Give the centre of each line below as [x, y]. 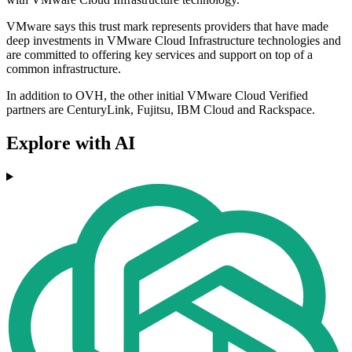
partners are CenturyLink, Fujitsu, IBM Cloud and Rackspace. [161, 110]
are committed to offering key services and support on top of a [159, 55]
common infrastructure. [64, 69]
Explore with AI [71, 143]
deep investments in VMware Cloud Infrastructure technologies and [174, 41]
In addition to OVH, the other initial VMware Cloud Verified [157, 96]
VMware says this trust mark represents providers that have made [167, 27]
